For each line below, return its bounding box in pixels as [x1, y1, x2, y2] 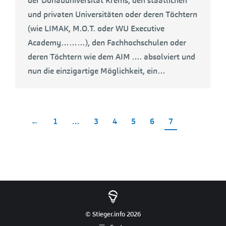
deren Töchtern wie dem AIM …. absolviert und [28, 51, 195, 62]
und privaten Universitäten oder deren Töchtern [28, 9, 197, 20]
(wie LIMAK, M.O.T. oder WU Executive [28, 23, 164, 34]
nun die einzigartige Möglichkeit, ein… [28, 66, 165, 76]
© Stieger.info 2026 [85, 209, 141, 218]
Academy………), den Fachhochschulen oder [28, 37, 186, 48]
